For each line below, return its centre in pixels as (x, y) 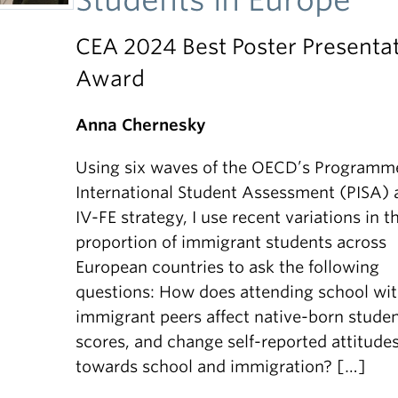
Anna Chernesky (141, 125)
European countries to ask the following (228, 267)
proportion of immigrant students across (231, 242)
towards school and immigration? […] (221, 366)
